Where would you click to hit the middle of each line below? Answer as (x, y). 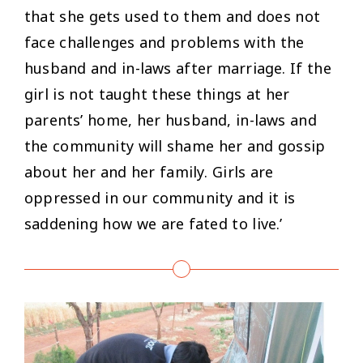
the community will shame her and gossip (175, 145)
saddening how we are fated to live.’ (154, 223)
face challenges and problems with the (164, 42)
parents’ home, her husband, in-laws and (171, 120)
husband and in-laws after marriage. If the (178, 68)
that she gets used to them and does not (173, 16)
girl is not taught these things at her (157, 94)
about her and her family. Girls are (149, 171)
